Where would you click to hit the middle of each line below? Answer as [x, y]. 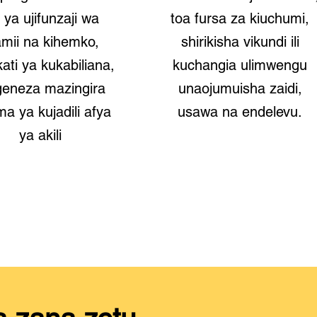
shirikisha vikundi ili [240, 42]
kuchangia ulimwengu [240, 65]
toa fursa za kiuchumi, [240, 18]
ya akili [40, 135]
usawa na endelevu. [240, 112]
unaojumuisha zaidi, [240, 88]
